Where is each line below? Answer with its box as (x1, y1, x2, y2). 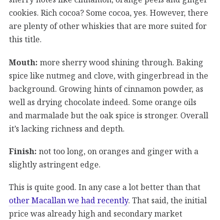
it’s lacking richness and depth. (9, 123, 125, 134)
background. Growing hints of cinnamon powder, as (9, 83, 203, 94)
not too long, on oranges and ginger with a (37, 145, 198, 157)
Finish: (9, 145, 37, 157)
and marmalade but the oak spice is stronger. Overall (9, 110, 208, 121)
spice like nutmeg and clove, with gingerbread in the (9, 70, 208, 81)
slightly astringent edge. (9, 159, 101, 170)
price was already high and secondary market (9, 208, 182, 219)
